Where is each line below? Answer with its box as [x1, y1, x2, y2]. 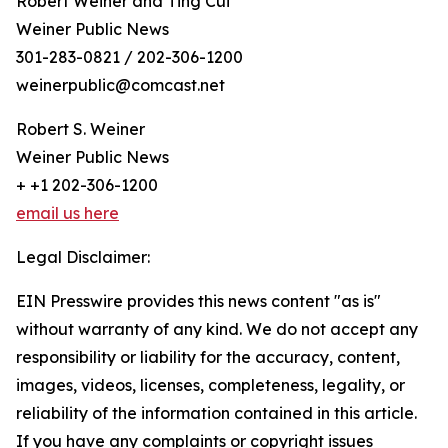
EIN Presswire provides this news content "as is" [16, 291, 381, 311]
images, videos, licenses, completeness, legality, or [16, 375, 405, 395]
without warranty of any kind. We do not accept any [16, 319, 418, 339]
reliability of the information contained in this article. [16, 403, 417, 423]
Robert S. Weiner [16, 119, 145, 139]
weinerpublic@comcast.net [16, 75, 225, 95]
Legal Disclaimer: [16, 247, 150, 267]
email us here [16, 203, 119, 223]
